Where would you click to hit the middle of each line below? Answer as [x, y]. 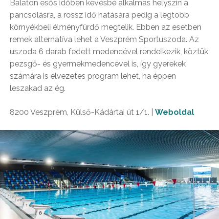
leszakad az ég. [38, 88]
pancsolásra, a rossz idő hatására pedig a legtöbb [99, 15]
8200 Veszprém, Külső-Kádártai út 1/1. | [82, 112]
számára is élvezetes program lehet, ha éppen [93, 76]
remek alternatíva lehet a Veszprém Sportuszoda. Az [104, 40]
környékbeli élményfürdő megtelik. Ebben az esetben [106, 27]
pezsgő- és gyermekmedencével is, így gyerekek [98, 64]
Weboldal [175, 112]
